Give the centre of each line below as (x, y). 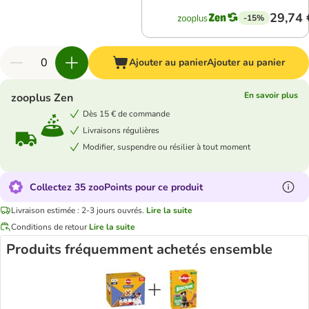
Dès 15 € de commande (126, 113)
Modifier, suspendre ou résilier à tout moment (167, 147)
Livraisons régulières (121, 130)
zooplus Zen (42, 98)
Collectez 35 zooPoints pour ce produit (116, 187)
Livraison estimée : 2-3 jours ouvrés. (78, 210)
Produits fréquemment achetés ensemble (139, 249)
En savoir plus (271, 95)
